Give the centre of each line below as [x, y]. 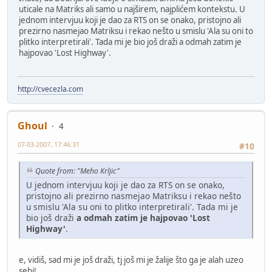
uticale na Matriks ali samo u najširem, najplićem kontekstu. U [132, 9]
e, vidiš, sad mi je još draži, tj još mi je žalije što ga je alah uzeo [131, 260]
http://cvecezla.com [50, 89]
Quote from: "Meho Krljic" [77, 171]
